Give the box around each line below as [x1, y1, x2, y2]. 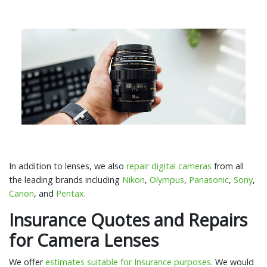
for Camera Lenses [9, 228, 159, 252]
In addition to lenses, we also [9, 160, 126, 172]
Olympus [150, 173, 184, 185]
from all [212, 160, 244, 172]
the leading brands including [9, 173, 122, 185]
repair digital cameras [126, 160, 212, 172]
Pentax [56, 187, 84, 199]
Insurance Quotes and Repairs [9, 207, 247, 231]
